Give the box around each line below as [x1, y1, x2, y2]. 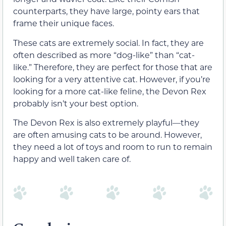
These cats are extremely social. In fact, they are [13, 37, 204, 48]
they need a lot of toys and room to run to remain [13, 141, 212, 152]
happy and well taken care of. [13, 153, 131, 164]
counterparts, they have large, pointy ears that [13, 6, 200, 17]
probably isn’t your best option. [13, 97, 138, 108]
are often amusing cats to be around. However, [13, 129, 202, 140]
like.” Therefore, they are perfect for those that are [13, 61, 212, 72]
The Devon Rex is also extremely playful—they [13, 117, 199, 128]
